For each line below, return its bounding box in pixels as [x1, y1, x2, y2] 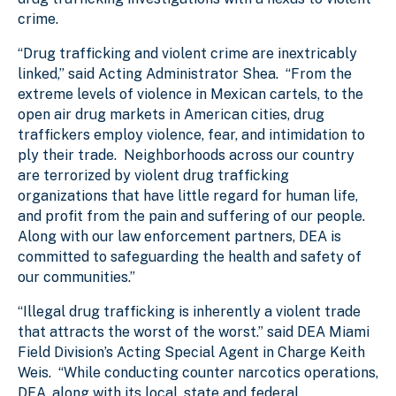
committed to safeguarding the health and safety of [18, 247, 362, 265]
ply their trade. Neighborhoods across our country [18, 146, 354, 164]
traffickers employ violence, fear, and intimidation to [18, 126, 365, 143]
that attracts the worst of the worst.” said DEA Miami [18, 323, 369, 340]
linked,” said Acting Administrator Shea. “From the [18, 65, 352, 82]
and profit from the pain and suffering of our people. [18, 207, 365, 225]
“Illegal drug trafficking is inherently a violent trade [18, 302, 361, 320]
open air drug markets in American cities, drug [18, 105, 324, 123]
